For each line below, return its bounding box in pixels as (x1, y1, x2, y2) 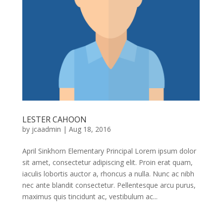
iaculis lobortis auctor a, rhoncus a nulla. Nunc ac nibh (22, 169, 194, 179)
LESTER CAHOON (22, 114, 87, 125)
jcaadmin (31, 124, 61, 134)
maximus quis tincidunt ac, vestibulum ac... (22, 192, 158, 202)
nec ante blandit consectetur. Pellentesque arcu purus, (22, 180, 196, 190)
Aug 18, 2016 (68, 124, 111, 134)
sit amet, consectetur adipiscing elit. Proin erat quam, (22, 158, 193, 167)
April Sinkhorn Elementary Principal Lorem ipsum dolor (22, 146, 196, 156)
